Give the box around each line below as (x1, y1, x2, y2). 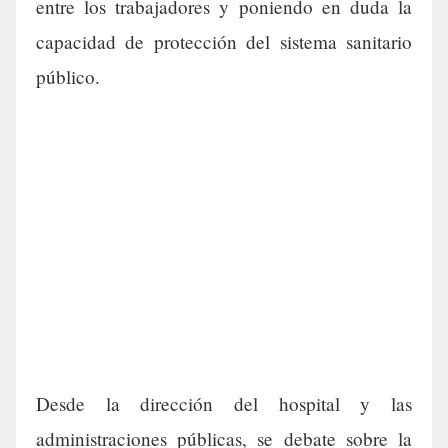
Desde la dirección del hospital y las (36, 391, 412, 417)
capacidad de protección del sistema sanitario (36, 29, 412, 55)
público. (36, 64, 100, 90)
